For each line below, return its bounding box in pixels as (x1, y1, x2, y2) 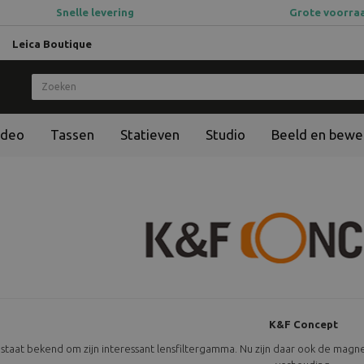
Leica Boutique (12, 37, 92, 50)
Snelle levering (56, 6, 134, 18)
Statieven (120, 126, 180, 142)
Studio (206, 126, 245, 142)
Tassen (50, 126, 94, 142)
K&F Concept (269, 318, 339, 330)
